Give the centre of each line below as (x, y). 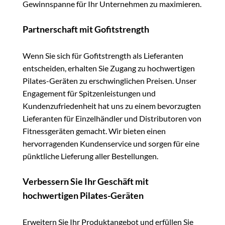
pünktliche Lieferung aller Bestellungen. (90, 156)
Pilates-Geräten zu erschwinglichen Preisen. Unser (109, 81)
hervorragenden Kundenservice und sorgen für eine (111, 144)
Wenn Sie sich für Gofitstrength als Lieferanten (103, 56)
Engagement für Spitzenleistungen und (89, 93)
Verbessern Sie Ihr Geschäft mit (86, 182)
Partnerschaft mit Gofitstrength (86, 30)
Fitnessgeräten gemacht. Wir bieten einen (94, 131)
